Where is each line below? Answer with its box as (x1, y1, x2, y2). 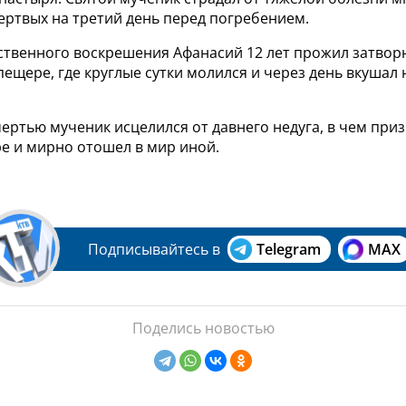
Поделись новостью (131, 318, 275, 339)
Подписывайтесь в (88, 239, 220, 260)
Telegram (256, 239, 321, 260)
